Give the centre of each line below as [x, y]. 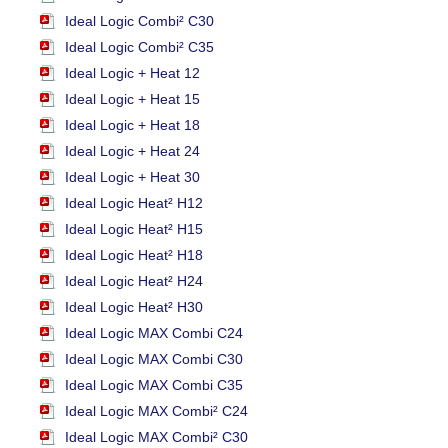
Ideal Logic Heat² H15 [134, 229]
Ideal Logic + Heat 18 [132, 125]
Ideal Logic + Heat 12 [132, 73]
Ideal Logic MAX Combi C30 [154, 359]
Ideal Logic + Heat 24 [132, 151]
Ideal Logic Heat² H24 [134, 281]
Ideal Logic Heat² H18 [134, 255]
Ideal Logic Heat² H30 [134, 307]
